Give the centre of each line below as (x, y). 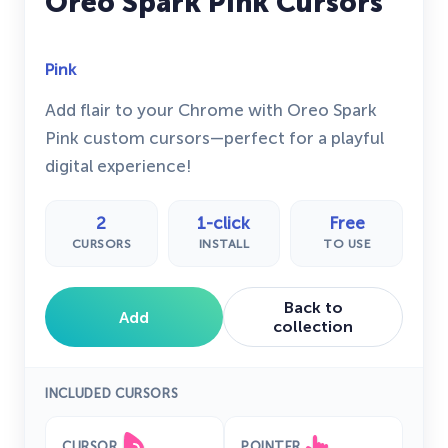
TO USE (347, 244)
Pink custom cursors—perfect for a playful (214, 137)
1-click (224, 222)
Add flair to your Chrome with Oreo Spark (211, 109)
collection (313, 327)
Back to (313, 308)
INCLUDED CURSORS (112, 394)
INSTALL (224, 244)
